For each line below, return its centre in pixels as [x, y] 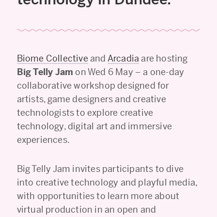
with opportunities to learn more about [98, 196]
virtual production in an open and [86, 209]
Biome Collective [52, 58]
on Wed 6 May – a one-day [129, 72]
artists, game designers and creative [91, 99]
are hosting [163, 58]
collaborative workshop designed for [93, 85]
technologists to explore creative [85, 113]
